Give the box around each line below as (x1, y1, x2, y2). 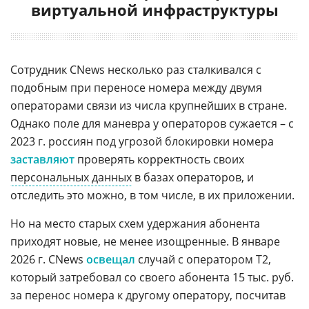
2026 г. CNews (10, 252, 86, 268)
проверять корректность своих (74, 152, 244, 168)
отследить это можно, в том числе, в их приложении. (10, 188, 295, 203)
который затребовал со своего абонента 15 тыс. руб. (10, 270, 294, 286)
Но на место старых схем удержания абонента (10, 216, 260, 232)
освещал (86, 252, 135, 268)
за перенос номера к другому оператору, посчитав (10, 288, 286, 303)
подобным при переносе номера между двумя (10, 80, 262, 96)
